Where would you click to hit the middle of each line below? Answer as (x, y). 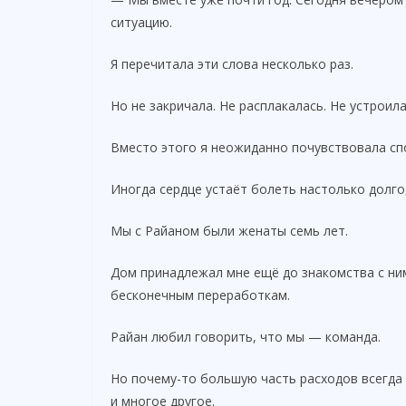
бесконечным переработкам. (200, 295)
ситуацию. (141, 22)
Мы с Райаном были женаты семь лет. (229, 230)
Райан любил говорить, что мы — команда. (246, 336)
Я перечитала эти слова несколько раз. (232, 63)
